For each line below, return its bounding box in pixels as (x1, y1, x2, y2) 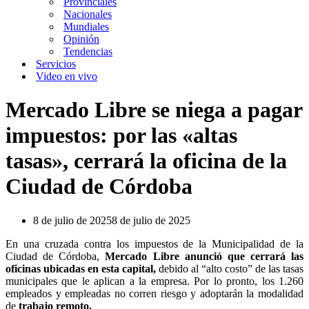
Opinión (63, 33, 99, 45)
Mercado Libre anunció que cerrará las (99, 250, 303, 262)
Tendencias (63, 46, 112, 57)
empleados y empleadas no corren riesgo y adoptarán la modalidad (6, 287, 303, 299)
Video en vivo (36, 70, 97, 82)
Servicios (36, 58, 76, 70)
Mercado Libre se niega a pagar (6, 97, 302, 123)
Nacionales (63, 8, 112, 20)
